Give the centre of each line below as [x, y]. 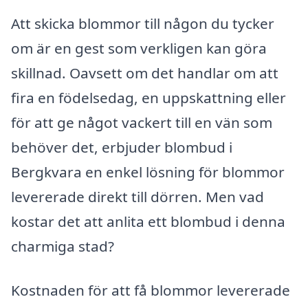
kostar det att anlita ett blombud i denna [148, 222]
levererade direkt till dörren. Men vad [137, 197]
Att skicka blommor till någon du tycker [143, 24]
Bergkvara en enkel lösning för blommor [148, 172]
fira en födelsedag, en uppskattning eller [148, 98]
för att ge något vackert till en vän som [142, 123]
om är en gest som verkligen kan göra [139, 48]
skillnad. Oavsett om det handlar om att [145, 73]
